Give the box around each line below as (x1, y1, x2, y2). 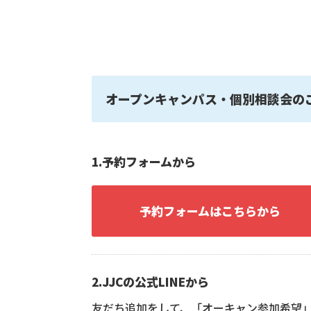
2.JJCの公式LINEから (92, 272, 209, 290)
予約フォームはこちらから (139, 201, 280, 219)
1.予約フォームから (92, 152, 196, 170)
